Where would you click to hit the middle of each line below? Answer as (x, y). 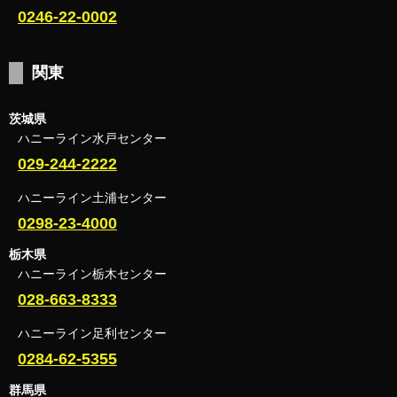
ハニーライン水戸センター (92, 138)
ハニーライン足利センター (92, 333)
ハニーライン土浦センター (92, 197)
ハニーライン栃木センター (92, 273)
